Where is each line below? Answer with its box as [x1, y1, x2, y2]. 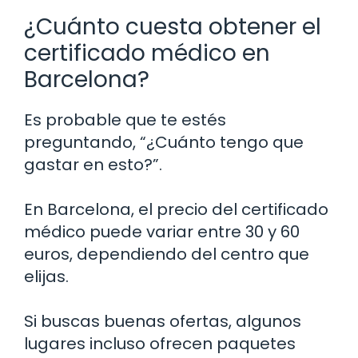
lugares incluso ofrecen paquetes [24, 332, 296, 355]
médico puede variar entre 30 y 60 [24, 220, 300, 243]
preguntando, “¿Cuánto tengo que [24, 130, 304, 153]
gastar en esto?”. [24, 153, 162, 176]
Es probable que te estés [24, 108, 226, 131]
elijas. [24, 265, 69, 288]
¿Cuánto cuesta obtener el [24, 10, 321, 42]
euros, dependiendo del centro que [24, 242, 309, 265]
